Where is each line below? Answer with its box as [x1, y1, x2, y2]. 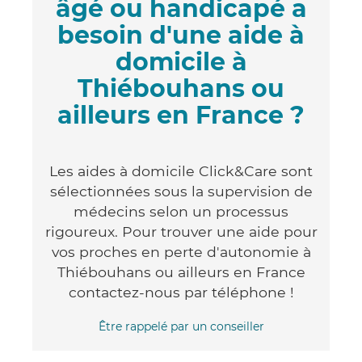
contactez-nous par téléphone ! [68, 283, 294, 301]
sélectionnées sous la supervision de [49, 182, 313, 200]
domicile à [115, 46, 247, 77]
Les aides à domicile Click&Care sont [49, 162, 313, 179]
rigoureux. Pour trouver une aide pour [44, 222, 318, 240]
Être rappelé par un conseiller [98, 318, 264, 334]
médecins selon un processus [74, 202, 288, 220]
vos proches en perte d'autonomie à [51, 242, 311, 260]
